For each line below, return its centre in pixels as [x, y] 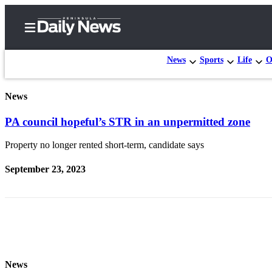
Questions [83, 250]
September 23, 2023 [45, 169]
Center [56, 145]
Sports [211, 59]
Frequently [86, 223]
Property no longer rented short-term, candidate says [104, 145]
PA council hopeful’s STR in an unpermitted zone [127, 121]
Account [79, 200]
